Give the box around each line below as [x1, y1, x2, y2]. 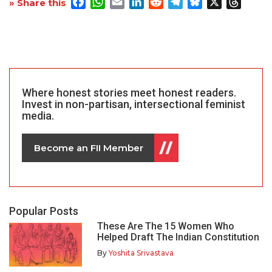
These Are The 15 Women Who [97, 220, 234, 233]
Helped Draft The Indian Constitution [97, 231, 259, 243]
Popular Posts [9, 205, 78, 218]
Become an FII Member [34, 142, 143, 154]
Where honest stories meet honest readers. [22, 86, 236, 100]
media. [22, 109, 54, 123]
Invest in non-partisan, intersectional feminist [22, 98, 245, 111]
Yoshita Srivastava [109, 248, 174, 258]
